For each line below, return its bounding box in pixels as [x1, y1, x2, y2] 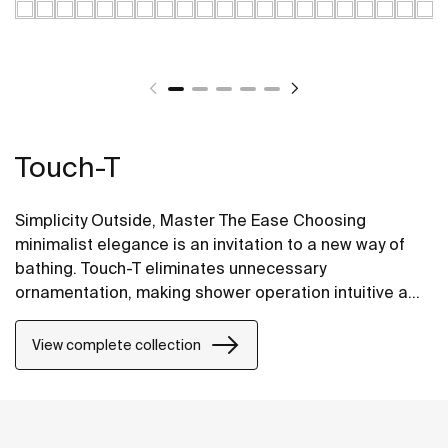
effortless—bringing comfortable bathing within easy [15, 307, 415, 326]
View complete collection [32, 336, 201, 353]
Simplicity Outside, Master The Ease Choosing [15, 211, 366, 230]
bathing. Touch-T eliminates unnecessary [15, 259, 326, 278]
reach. [15, 331, 63, 350]
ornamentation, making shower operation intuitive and [15, 283, 427, 302]
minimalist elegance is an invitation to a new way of [15, 235, 405, 254]
